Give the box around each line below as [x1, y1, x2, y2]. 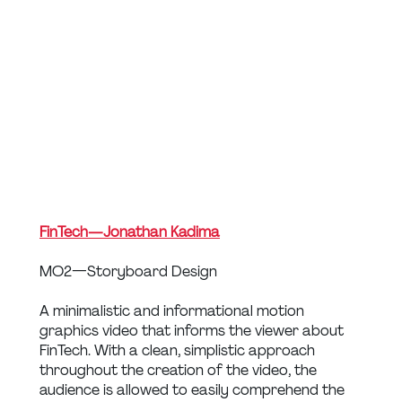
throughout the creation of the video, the [39, 361, 320, 380]
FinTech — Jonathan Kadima [39, 223, 220, 242]
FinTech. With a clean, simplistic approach [39, 341, 319, 361]
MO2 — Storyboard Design [39, 262, 217, 282]
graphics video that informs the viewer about [39, 321, 347, 341]
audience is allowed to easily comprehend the [39, 380, 348, 400]
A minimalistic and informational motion [39, 301, 308, 321]
